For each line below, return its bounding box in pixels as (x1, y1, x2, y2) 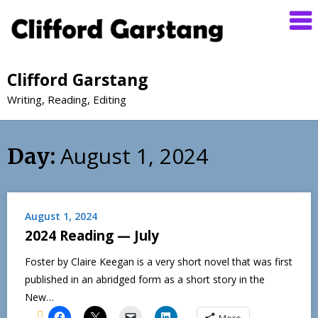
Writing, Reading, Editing (7, 92, 126, 106)
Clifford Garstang (7, 67, 148, 91)
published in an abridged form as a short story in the (25, 272, 265, 286)
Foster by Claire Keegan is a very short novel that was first (25, 254, 292, 268)
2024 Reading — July (25, 226, 159, 245)
